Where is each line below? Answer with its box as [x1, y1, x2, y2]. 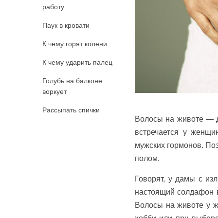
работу [42, 3, 64, 11]
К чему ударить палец [42, 58, 112, 66]
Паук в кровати [42, 21, 90, 29]
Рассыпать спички [42, 106, 100, 114]
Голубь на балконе [42, 77, 102, 85]
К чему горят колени [42, 40, 107, 48]
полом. [135, 154, 160, 163]
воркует [42, 88, 67, 95]
